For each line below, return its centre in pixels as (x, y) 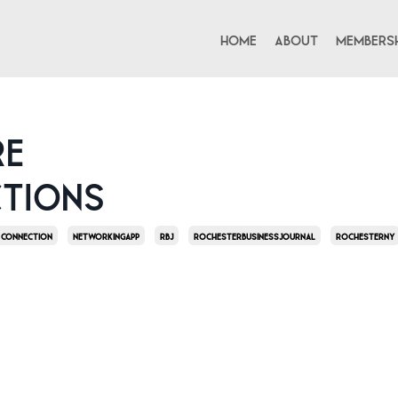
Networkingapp (106, 236)
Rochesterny (365, 236)
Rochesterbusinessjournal (255, 236)
